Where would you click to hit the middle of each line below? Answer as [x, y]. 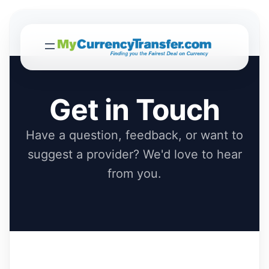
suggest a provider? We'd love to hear [134, 154]
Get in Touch [134, 110]
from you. [134, 174]
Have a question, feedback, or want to [134, 135]
